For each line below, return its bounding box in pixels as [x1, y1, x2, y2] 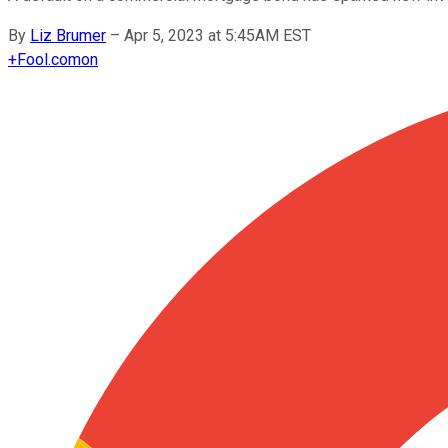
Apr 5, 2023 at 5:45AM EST [124, 25, 311, 45]
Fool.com [17, 49, 81, 69]
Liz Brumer [30, 25, 106, 45]
